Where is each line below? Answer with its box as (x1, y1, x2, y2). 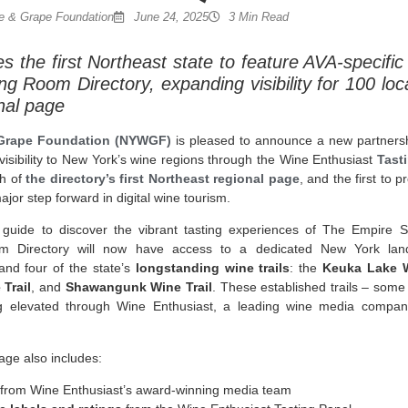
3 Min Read (229, 10, 289, 24)
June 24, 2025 (134, 10, 209, 24)
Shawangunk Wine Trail (65, 280, 212, 295)
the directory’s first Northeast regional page (25, 171, 300, 186)
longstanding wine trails (135, 260, 291, 276)
